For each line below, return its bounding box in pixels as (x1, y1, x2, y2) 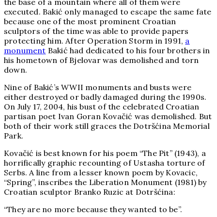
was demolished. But (134, 111, 212, 122)
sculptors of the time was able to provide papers (4, 26, 189, 36)
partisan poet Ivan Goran (4, 111, 103, 122)
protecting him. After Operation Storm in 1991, (4, 36, 186, 46)
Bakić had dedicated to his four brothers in (46, 46, 210, 56)
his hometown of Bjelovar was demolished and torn (4, 55, 199, 65)
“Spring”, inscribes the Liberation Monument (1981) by (4, 177, 207, 187)
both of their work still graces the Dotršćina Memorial (4, 121, 210, 131)
